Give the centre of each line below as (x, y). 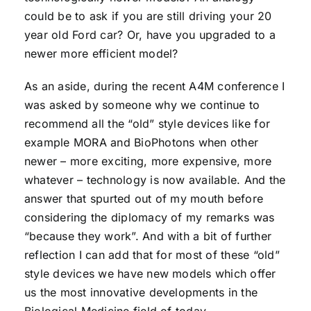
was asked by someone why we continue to (142, 105)
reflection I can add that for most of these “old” (152, 255)
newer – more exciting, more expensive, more (148, 161)
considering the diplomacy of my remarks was (149, 217)
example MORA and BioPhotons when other (141, 142)
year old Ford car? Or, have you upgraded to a (150, 35)
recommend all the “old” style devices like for (147, 124)
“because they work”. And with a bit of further (148, 236)
